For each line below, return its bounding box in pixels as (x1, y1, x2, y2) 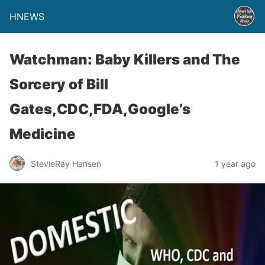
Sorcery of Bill (9, 76, 108, 93)
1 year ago (215, 158, 256, 169)
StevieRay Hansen (31, 158, 101, 169)
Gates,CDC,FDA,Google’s (9, 101, 190, 118)
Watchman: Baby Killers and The (9, 51, 240, 68)
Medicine (9, 125, 76, 143)
